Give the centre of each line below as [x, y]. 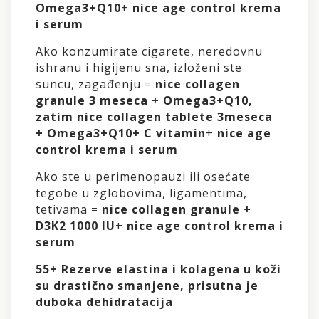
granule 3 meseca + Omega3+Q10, [144, 100]
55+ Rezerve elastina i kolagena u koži [158, 269]
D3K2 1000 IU [75, 225]
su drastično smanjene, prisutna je [147, 285]
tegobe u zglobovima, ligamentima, [141, 193]
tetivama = [69, 209]
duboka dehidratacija [104, 302]
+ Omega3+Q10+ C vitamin [121, 133]
